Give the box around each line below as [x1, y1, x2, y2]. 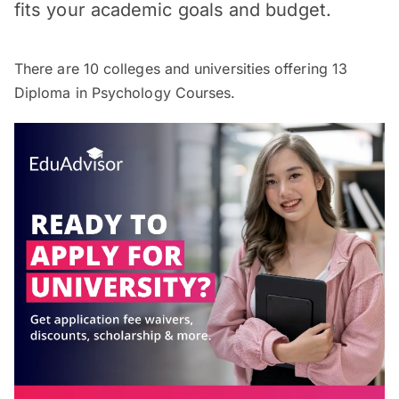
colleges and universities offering [98, 60, 332, 77]
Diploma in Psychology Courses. [14, 84, 236, 102]
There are [14, 60, 84, 77]
